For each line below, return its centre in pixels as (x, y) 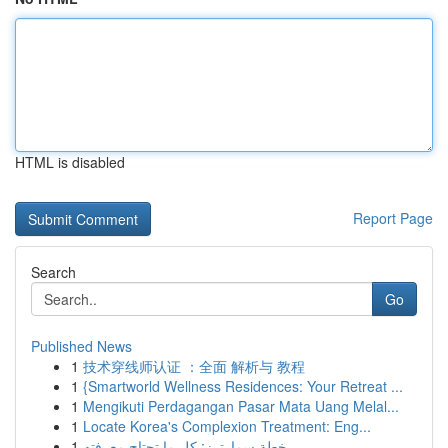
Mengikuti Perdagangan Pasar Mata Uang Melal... (241, 406)
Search (53, 272)
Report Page (393, 218)
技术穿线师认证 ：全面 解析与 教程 (194, 366)
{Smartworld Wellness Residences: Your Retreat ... (243, 386)
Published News (81, 346)
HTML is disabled (70, 162)
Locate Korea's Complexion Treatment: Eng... (227, 426)
